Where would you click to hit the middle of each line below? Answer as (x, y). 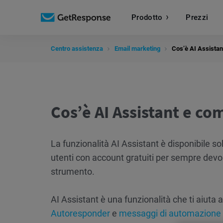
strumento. (73, 171)
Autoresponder (81, 213)
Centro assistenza (77, 49)
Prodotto (147, 17)
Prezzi (197, 17)
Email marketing (137, 49)
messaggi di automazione (170, 213)
